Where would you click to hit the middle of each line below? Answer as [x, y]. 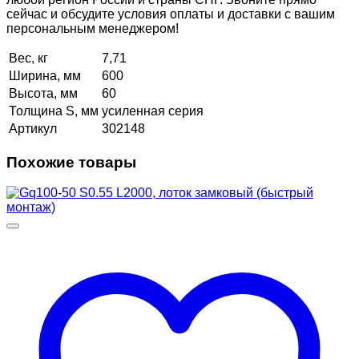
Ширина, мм [45, 75]
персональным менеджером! [93, 28]
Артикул [33, 128]
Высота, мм [43, 93]
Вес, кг [28, 58]
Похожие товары [71, 162]
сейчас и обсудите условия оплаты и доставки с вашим [171, 14]
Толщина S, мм [54, 111]
